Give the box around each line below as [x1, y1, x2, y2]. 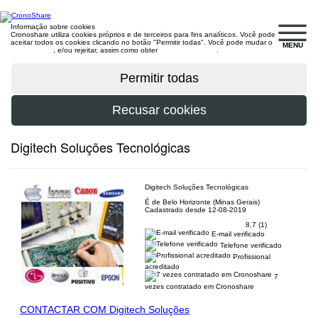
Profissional [231, 252, 271, 261]
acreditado [145, 263, 180, 270]
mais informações [160, 46, 216, 54]
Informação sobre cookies [11, 23, 95, 31]
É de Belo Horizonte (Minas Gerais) [145, 198, 261, 206]
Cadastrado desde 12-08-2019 [145, 206, 247, 214]
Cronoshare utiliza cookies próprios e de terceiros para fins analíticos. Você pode [11, 31, 275, 38]
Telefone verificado [218, 241, 283, 249]
